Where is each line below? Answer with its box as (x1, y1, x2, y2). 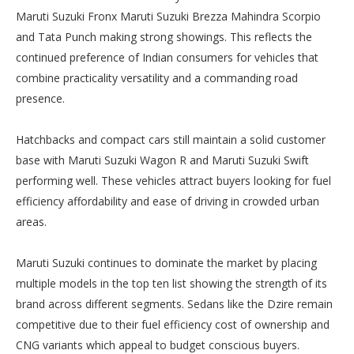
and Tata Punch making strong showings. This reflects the (16, 29, 312, 44)
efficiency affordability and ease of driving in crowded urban (16, 194, 319, 209)
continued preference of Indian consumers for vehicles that (16, 50, 318, 65)
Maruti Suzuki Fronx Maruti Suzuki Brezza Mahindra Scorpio (16, 9, 321, 24)
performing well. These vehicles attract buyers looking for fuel (16, 173, 331, 188)
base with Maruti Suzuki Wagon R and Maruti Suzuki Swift (16, 153, 309, 168)
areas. (16, 214, 47, 229)
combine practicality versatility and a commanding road (16, 70, 298, 85)
